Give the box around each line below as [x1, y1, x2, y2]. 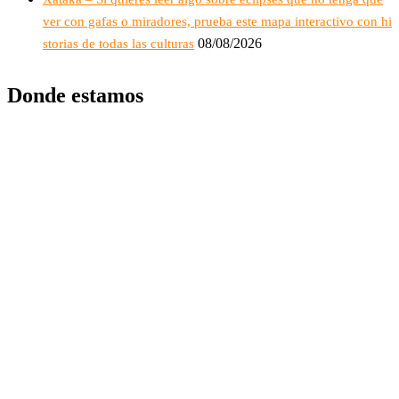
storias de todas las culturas [43, 37, 194, 52]
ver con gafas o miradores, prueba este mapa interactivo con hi [43, 14, 392, 29]
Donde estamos [7, 84, 143, 108]
